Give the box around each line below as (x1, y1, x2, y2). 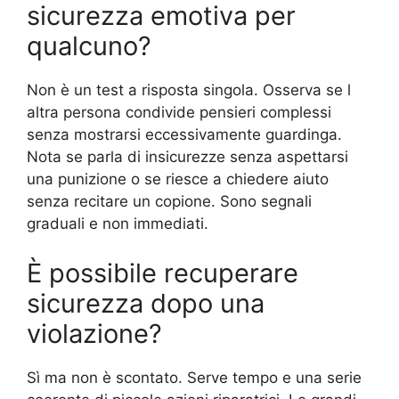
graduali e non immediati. (27, 215, 208, 233)
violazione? (27, 317, 162, 349)
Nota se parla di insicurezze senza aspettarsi (27, 148, 348, 167)
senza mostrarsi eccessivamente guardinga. (27, 126, 342, 144)
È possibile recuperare (27, 256, 298, 289)
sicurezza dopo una (27, 287, 265, 319)
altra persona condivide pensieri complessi (27, 103, 331, 122)
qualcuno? (27, 30, 151, 62)
